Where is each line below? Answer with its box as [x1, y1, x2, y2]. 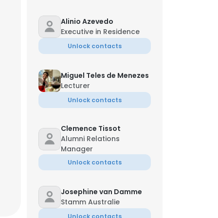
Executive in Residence [61, 27, 140, 36]
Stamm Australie [61, 197, 120, 207]
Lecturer [61, 81, 90, 91]
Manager [61, 144, 93, 154]
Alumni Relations [61, 134, 120, 144]
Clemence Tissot [61, 124, 121, 133]
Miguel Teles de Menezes [61, 71, 149, 80]
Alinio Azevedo [61, 17, 113, 26]
